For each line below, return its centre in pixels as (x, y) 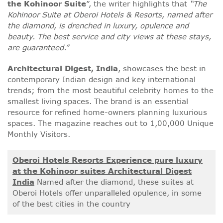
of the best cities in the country (71, 204)
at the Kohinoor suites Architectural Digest (102, 171)
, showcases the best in (162, 69)
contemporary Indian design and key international (102, 80)
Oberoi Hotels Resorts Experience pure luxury (108, 160)
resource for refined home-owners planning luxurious (107, 112)
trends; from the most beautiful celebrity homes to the (111, 91)
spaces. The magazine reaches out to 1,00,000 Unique (111, 123)
